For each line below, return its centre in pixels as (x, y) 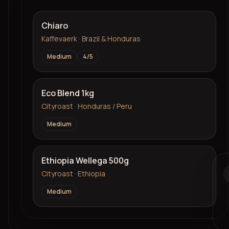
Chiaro (54, 26)
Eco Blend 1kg (67, 93)
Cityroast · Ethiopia (73, 174)
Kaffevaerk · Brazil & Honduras (91, 39)
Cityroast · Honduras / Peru (86, 106)
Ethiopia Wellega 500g (85, 161)
